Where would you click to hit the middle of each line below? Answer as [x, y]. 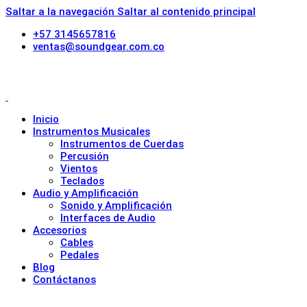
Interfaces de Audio [108, 218]
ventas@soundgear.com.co [99, 47]
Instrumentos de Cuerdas [122, 144]
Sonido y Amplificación [116, 206]
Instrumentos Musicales [91, 132]
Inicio [46, 119]
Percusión [85, 156]
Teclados [82, 181]
